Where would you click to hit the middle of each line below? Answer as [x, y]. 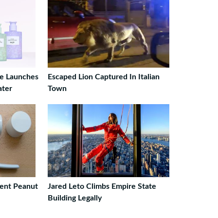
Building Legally [74, 198]
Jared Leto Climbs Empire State [102, 186]
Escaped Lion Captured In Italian [103, 77]
